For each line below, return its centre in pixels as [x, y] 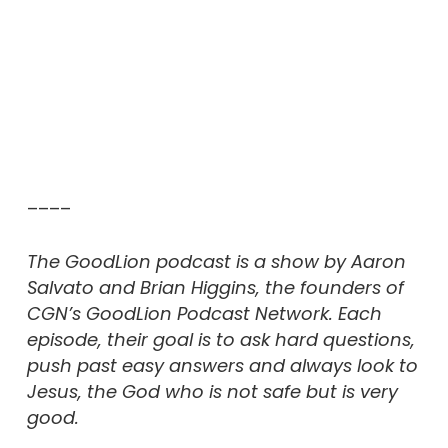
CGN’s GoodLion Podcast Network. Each [204, 314]
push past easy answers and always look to [222, 366]
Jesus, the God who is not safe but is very [212, 392]
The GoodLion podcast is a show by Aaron [216, 262]
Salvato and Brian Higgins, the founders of [215, 288]
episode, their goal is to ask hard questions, [220, 340]
